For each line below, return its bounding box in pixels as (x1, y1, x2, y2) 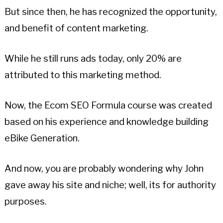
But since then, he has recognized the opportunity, (4, 6, 217, 18)
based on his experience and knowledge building (4, 116, 209, 128)
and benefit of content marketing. (4, 22, 148, 34)
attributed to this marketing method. (4, 69, 161, 81)
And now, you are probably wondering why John (4, 163, 204, 175)
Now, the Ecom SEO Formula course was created (4, 100, 212, 111)
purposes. (4, 196, 47, 208)
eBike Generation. (4, 132, 80, 144)
